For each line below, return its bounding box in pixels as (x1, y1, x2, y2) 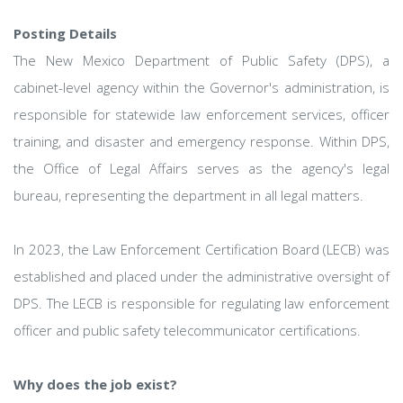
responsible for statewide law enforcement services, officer (13, 105, 390, 123)
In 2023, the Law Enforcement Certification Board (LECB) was (13, 240, 390, 258)
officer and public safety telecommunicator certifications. (13, 321, 361, 339)
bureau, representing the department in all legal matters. (13, 186, 363, 204)
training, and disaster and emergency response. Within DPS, (13, 132, 390, 150)
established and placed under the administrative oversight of (13, 267, 390, 285)
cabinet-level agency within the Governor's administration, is (13, 78, 390, 96)
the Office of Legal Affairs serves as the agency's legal (13, 159, 390, 177)
